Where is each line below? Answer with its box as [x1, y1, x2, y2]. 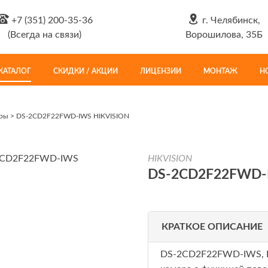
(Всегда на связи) [7, 30, 81, 39]
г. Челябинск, [200, 16, 260, 25]
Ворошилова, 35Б [185, 30, 263, 39]
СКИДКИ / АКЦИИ [53, 67, 118, 75]
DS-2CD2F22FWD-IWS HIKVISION [14, 112, 129, 120]
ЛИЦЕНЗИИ [140, 67, 181, 75]
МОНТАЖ [203, 67, 237, 75]
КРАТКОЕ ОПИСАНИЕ [161, 222, 263, 232]
